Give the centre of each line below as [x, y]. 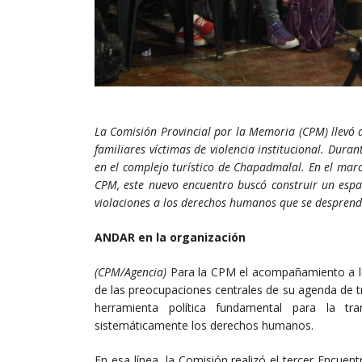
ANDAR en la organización [170, 237]
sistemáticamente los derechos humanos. [204, 325]
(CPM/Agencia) [133, 271]
